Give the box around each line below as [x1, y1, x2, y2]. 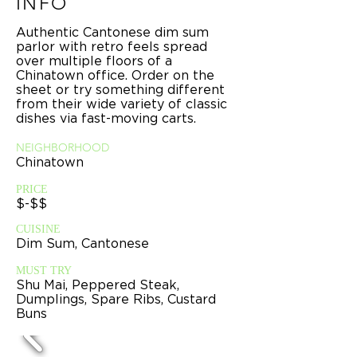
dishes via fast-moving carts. [16, 111, 196, 125]
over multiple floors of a [16, 53, 172, 68]
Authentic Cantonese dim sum [16, 25, 209, 39]
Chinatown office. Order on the [16, 68, 214, 82]
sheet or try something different [16, 82, 225, 96]
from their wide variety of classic [16, 96, 227, 111]
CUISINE [16, 223, 61, 235]
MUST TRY [16, 265, 72, 277]
